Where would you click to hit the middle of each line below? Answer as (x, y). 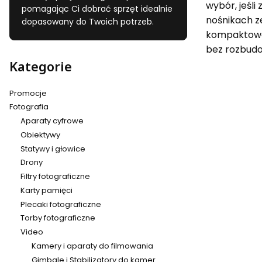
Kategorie (41, 66)
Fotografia (29, 107)
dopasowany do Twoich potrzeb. (88, 22)
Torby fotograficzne (58, 218)
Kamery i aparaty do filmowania (92, 246)
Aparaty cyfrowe (52, 121)
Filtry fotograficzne (55, 177)
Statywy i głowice (53, 149)
